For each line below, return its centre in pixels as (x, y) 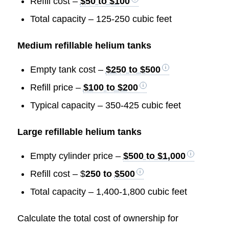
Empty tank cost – (68, 70)
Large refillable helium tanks (79, 132)
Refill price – (56, 88)
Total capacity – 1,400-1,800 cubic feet (108, 192)
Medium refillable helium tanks (84, 45)
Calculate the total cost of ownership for (98, 219)
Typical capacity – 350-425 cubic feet (105, 106)
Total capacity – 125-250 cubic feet (101, 19)
